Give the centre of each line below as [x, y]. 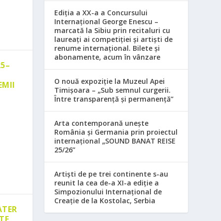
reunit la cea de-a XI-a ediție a [107, 183]
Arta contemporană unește [102, 123]
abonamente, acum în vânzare [108, 57]
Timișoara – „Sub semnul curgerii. [113, 90]
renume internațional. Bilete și [107, 48]
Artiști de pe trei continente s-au [111, 174]
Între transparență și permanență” [114, 99]
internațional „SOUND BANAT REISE [115, 141]
